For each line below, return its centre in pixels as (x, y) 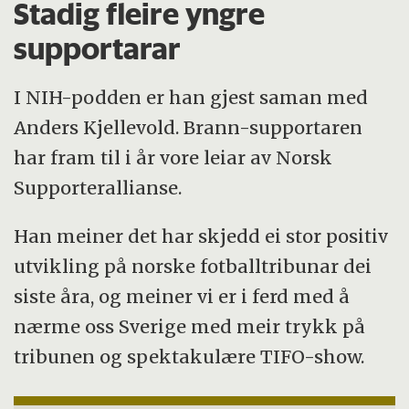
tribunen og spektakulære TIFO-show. (189, 357)
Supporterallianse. (98, 188)
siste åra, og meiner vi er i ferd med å (182, 297)
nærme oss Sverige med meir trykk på (190, 327)
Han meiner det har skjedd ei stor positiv (201, 236)
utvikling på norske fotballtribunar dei (193, 267)
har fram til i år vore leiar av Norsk (173, 158)
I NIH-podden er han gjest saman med (191, 98)
